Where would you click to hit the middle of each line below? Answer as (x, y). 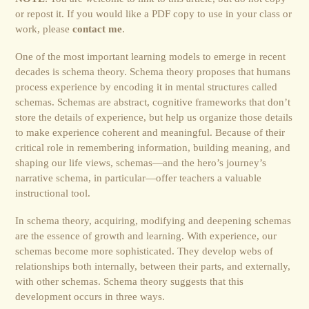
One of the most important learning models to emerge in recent (151, 57)
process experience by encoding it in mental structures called (147, 87)
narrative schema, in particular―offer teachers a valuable (139, 178)
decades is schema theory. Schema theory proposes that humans (153, 72)
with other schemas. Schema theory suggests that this (130, 281)
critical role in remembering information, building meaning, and (153, 148)
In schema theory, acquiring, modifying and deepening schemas (153, 221)
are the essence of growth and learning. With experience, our (146, 236)
